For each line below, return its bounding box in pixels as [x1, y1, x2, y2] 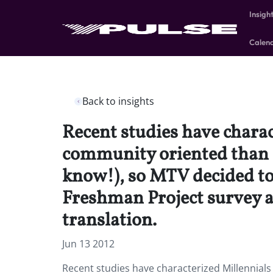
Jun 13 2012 [62, 237, 115, 250]
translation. [62, 208, 157, 233]
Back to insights [82, 94, 154, 108]
